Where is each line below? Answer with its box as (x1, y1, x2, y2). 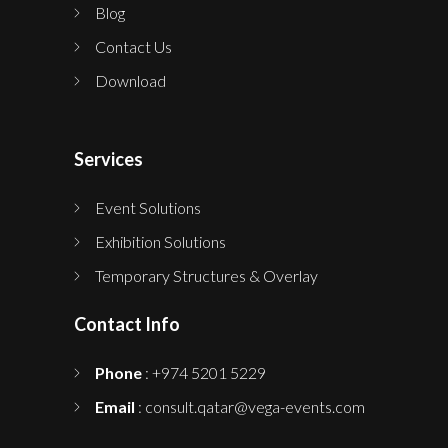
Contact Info (74, 313, 180, 336)
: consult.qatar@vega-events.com (135, 397, 365, 417)
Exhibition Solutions (95, 232, 226, 252)
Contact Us (95, 37, 172, 57)
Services (74, 148, 143, 171)
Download (95, 71, 166, 91)
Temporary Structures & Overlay (95, 266, 318, 286)
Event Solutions (95, 198, 201, 218)
